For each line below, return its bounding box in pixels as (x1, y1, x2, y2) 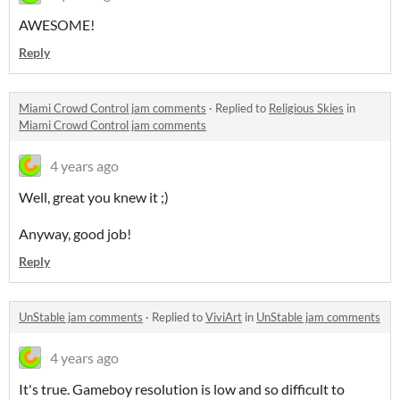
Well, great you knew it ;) (19, 188, 169, 206)
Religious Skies (269, 101, 344, 116)
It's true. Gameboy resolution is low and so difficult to (19, 380, 345, 398)
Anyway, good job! (19, 225, 131, 243)
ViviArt (205, 310, 242, 325)
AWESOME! (19, 16, 95, 34)
